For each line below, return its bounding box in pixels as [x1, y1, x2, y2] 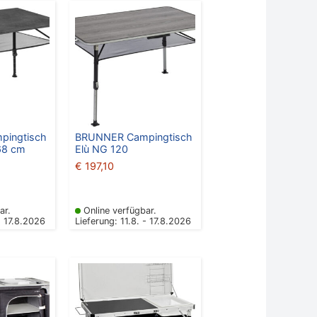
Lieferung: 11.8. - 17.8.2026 [74, 216, 191, 227]
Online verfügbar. [83, 205, 156, 217]
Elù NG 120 [74, 143, 128, 156]
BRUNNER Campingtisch [74, 131, 192, 144]
